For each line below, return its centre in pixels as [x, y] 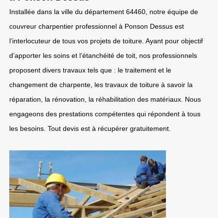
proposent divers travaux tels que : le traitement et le [90, 70]
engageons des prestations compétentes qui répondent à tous [105, 114]
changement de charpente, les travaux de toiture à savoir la [101, 85]
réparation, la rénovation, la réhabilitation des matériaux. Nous [105, 99]
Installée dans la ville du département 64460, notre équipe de [104, 12]
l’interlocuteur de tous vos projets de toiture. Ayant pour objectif [106, 41]
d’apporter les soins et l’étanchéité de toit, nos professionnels [103, 55]
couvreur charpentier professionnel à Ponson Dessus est [97, 26]
